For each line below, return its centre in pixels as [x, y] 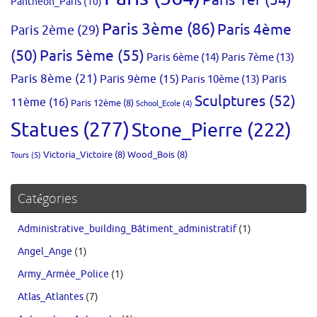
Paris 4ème [254, 30]
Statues [45, 131]
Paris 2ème [42, 31]
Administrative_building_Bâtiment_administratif [127, 229]
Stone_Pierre [187, 131]
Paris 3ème [143, 30]
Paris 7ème [248, 58]
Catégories [47, 198]
